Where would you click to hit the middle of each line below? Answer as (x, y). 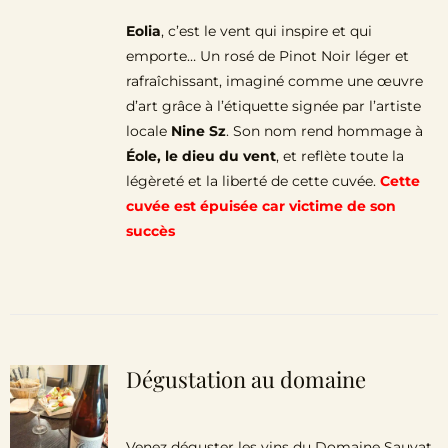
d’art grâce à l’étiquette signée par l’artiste (273, 106)
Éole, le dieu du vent (200, 156)
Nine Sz (198, 131)
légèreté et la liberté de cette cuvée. (252, 181)
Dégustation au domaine (245, 379)
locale (148, 131)
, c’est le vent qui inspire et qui (266, 31)
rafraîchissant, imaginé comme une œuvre (274, 81)
